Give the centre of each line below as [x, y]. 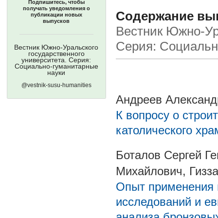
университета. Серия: [56, 60]
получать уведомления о [56, 8]
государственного [56, 54]
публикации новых [56, 15]
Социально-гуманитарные [56, 66]
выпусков [56, 21]
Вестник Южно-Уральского [56, 47]
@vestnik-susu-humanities [56, 85]
